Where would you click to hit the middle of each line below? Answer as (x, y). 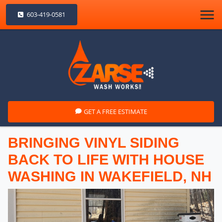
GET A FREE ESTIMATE (115, 111)
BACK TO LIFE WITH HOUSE (106, 159)
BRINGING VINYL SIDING (94, 142)
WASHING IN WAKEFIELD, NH (110, 176)
